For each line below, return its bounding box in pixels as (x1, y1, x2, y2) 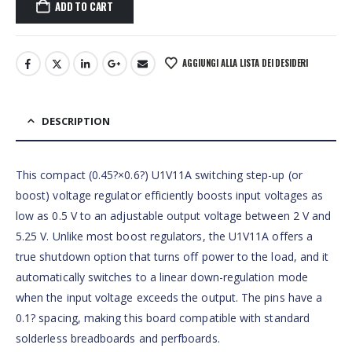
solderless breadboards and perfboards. (16, 331, 220, 346)
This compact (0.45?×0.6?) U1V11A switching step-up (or (16, 167, 302, 183)
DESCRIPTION (42, 114, 110, 129)
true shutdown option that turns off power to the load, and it (16, 249, 329, 265)
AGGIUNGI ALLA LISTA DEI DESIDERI (182, 56, 309, 69)
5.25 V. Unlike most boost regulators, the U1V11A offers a (16, 229, 313, 244)
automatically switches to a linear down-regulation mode (16, 269, 308, 285)
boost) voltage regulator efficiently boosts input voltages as (16, 188, 324, 203)
